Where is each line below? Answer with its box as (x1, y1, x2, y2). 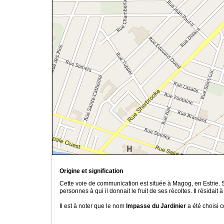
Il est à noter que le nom (59, 202, 126, 210)
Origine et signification (59, 167, 123, 175)
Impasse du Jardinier (126, 202, 187, 210)
